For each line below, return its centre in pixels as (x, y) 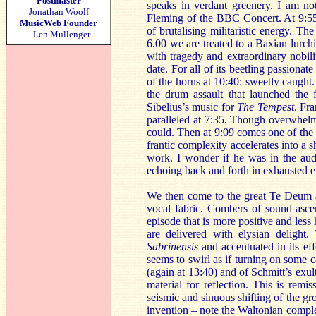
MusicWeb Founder (59, 23)
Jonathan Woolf (59, 12)
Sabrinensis (172, 247)
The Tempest (266, 107)
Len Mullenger (59, 34)
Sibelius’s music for (192, 107)
